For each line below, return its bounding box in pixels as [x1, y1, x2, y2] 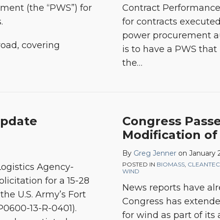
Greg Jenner [134, 149, 176, 158]
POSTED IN [122, 161, 157, 168]
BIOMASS [157, 161, 185, 168]
